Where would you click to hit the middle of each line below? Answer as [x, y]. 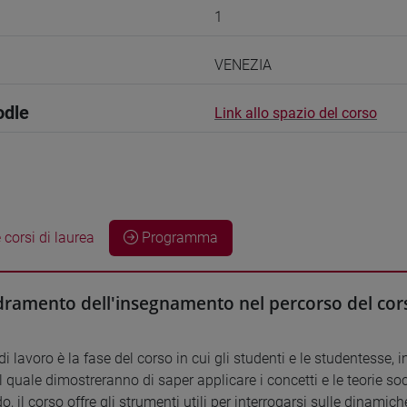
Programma [178, 238]
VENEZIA [243, 65]
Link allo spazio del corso [296, 113]
